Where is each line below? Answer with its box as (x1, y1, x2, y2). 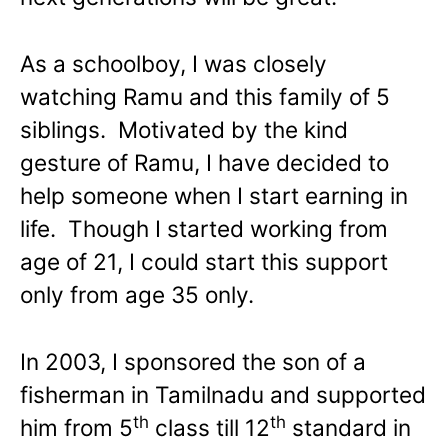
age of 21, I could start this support (20, 248, 388, 276)
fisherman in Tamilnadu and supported (20, 381, 426, 409)
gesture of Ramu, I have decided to (20, 149, 389, 177)
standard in (286, 414, 411, 442)
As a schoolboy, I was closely (20, 50, 327, 78)
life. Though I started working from (20, 215, 388, 243)
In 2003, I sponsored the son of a (20, 348, 366, 376)
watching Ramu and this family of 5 (20, 83, 390, 111)
